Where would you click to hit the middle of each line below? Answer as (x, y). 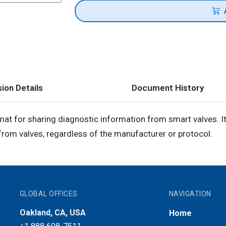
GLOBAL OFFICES (48, 194)
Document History (168, 88)
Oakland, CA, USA (52, 213)
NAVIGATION (190, 194)
